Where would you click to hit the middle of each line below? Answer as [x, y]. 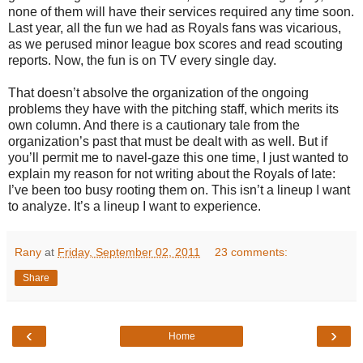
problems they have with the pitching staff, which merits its [173, 109]
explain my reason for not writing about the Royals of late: [172, 173]
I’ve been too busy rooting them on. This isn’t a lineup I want [179, 190]
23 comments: [252, 252]
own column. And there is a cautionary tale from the [154, 125]
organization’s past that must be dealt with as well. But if [168, 141]
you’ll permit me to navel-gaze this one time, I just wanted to [178, 157]
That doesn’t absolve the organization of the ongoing [158, 92]
